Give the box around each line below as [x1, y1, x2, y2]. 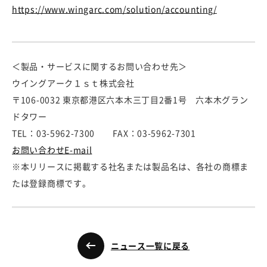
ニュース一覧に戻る [110, 240, 190, 252]
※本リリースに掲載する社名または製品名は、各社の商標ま [12, 160, 249, 173]
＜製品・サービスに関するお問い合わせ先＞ [12, 60, 187, 73]
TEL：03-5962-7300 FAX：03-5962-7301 [12, 127, 196, 139]
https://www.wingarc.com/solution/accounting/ [12, 3, 217, 15]
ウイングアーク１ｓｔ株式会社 [12, 77, 135, 89]
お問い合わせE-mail [12, 144, 92, 156]
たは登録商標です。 [12, 177, 91, 190]
